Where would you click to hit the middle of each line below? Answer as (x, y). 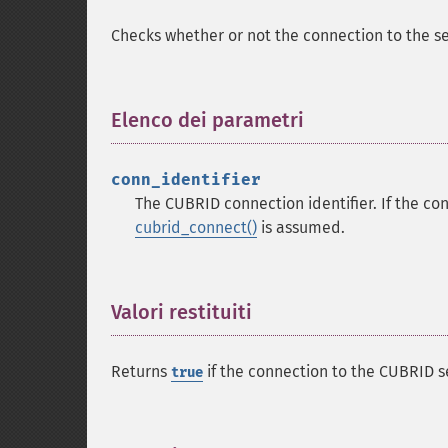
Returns (141, 371)
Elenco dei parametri (207, 120)
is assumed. (301, 227)
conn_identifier (186, 179)
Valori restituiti (181, 312)
